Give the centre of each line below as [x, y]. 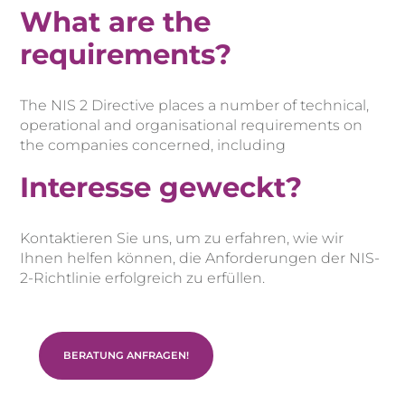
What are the [116, 21]
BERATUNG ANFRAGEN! [126, 355]
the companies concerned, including [153, 145]
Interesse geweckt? [161, 187]
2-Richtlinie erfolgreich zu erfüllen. [143, 278]
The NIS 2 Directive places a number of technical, [195, 105]
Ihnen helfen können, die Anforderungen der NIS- [200, 258]
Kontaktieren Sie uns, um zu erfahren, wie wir [182, 238]
